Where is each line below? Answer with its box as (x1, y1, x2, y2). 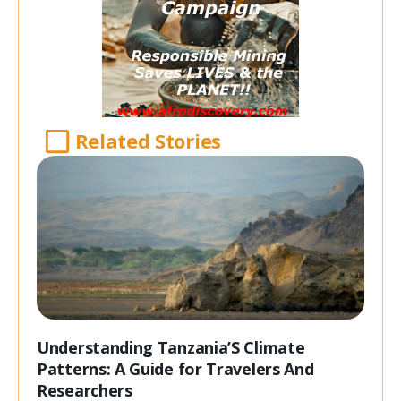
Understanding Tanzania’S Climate (37, 337, 305, 359)
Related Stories (74, 127, 221, 155)
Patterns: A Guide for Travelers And (37, 358, 314, 380)
